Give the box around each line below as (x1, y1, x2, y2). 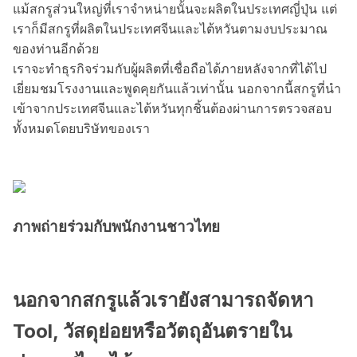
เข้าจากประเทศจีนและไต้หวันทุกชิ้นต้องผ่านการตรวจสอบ (13, 100, 331, 116)
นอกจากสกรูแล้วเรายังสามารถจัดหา (13, 288, 313, 312)
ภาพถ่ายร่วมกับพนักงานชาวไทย (13, 217, 220, 236)
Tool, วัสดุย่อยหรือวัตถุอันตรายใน (13, 320, 292, 343)
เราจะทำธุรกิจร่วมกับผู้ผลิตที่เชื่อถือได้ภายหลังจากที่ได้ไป (13, 60, 327, 76)
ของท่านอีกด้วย (13, 40, 99, 57)
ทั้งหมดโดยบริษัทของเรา (13, 120, 150, 136)
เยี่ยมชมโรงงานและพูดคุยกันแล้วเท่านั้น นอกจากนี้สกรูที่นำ (13, 80, 341, 96)
